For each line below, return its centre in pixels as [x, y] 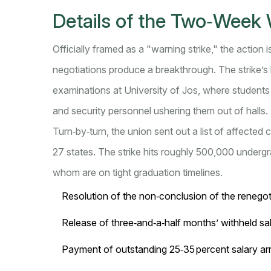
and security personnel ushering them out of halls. [160, 111]
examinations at [88, 90]
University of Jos [161, 90]
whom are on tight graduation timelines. [138, 173]
